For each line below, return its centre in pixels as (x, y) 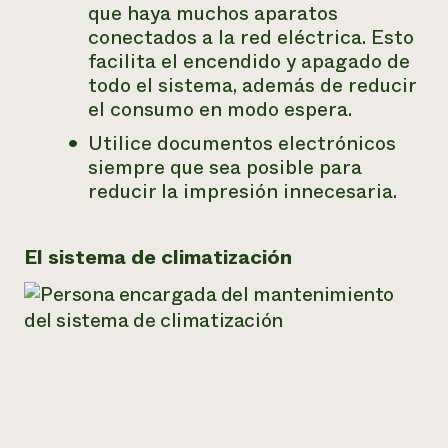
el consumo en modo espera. (220, 109)
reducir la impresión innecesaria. (242, 191)
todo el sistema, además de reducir (252, 85)
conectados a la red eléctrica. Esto (251, 37)
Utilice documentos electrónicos (242, 143)
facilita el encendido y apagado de (249, 61)
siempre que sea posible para (225, 167)
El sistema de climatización (158, 257)
